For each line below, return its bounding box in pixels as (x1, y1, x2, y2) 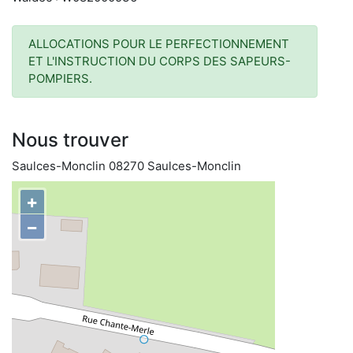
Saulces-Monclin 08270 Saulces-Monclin (12, 158, 241, 173)
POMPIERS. (28, 71, 92, 86)
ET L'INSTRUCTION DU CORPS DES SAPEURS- (28, 54, 291, 69)
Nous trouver (12, 128, 128, 151)
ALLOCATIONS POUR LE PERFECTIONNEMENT (28, 36, 289, 51)
